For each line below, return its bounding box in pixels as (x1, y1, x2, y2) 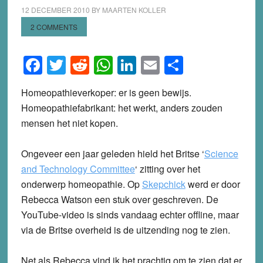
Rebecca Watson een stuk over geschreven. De (21, 193, 218, 207)
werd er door (187, 177, 240, 191)
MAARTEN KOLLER (102, 4, 166, 15)
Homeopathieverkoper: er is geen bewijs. (21, 86, 191, 100)
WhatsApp (112, 52, 200, 79)
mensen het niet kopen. (21, 116, 118, 130)
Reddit (89, 52, 144, 79)
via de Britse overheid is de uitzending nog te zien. (21, 223, 230, 237)
